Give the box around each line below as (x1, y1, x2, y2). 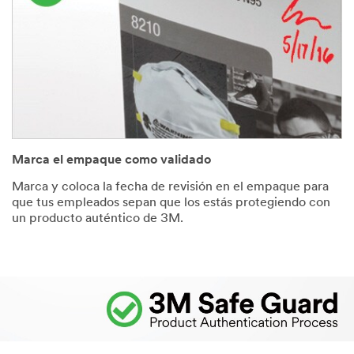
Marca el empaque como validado (12, 154, 211, 168)
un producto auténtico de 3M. (12, 213, 183, 226)
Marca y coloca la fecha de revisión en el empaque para (12, 181, 329, 194)
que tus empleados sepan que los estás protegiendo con (12, 197, 330, 210)
